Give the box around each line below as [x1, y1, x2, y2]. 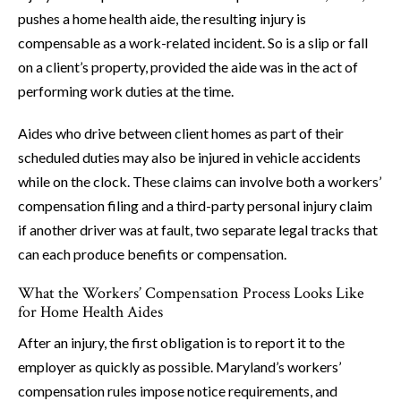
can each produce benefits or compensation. [18, 245, 286, 263]
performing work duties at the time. [18, 82, 234, 100]
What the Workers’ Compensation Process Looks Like [18, 283, 364, 304]
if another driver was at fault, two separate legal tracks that [18, 221, 378, 239]
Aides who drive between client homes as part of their [18, 124, 344, 142]
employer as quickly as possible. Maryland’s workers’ [18, 358, 341, 376]
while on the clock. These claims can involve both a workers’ [18, 173, 381, 191]
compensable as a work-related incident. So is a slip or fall [18, 34, 368, 52]
